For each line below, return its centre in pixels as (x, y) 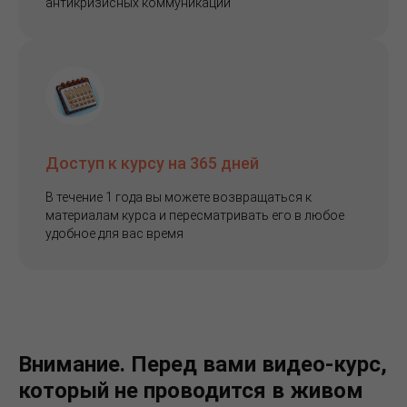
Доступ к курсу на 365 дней (152, 163)
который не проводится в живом (191, 390)
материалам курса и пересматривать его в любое (195, 215)
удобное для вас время (114, 233)
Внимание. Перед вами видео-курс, (203, 364)
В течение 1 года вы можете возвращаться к (179, 197)
